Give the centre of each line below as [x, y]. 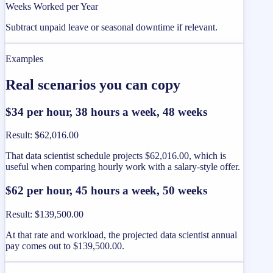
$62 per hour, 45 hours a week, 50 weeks [106, 191]
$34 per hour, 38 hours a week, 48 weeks [106, 112]
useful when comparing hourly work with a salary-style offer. [123, 167]
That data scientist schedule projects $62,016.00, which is [116, 156]
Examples [24, 58]
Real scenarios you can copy [93, 84]
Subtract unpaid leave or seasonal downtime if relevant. [112, 27]
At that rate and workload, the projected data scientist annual [121, 235]
